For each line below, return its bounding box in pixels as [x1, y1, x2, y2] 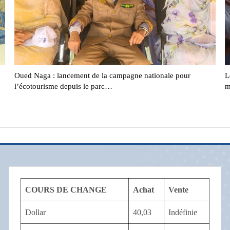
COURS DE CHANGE [25, 185, 107, 195]
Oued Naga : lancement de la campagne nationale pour [14, 71, 190, 80]
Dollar [25, 208, 46, 217]
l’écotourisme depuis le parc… [14, 82, 112, 91]
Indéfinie [168, 208, 197, 217]
